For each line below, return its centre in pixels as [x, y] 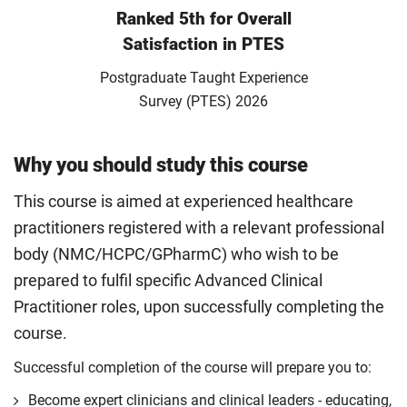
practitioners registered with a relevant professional [199, 228]
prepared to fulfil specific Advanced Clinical [168, 281]
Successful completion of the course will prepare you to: [193, 367]
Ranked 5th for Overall [203, 19]
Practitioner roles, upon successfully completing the [199, 307]
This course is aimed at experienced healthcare [184, 202]
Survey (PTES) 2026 [203, 101]
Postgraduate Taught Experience [203, 78]
